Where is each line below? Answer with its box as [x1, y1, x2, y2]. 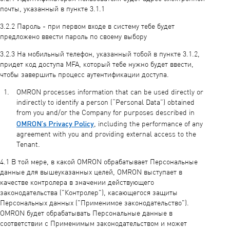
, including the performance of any [94, 121, 203, 128]
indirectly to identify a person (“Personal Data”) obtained [16, 99, 195, 106]
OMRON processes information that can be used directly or [16, 89, 203, 96]
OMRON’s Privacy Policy [16, 119, 94, 128]
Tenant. [16, 141, 40, 148]
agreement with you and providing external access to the [16, 131, 196, 138]
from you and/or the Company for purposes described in [16, 109, 195, 117]
